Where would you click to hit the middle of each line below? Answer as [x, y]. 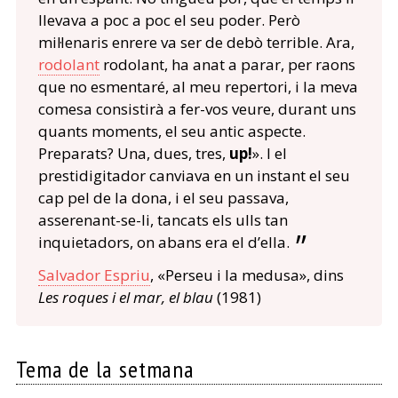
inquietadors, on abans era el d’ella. [163, 243]
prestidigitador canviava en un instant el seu [194, 176]
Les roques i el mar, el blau [125, 298]
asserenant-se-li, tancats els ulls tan [163, 220]
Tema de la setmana [105, 370]
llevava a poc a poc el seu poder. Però [169, 20]
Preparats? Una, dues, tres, [133, 154]
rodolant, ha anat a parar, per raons [227, 65]
